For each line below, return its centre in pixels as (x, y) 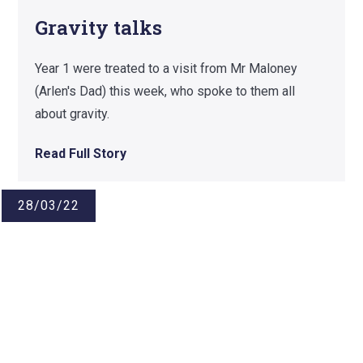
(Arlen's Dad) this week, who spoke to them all (166, 91)
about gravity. (73, 113)
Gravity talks (98, 27)
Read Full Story (80, 153)
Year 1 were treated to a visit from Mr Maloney (166, 68)
